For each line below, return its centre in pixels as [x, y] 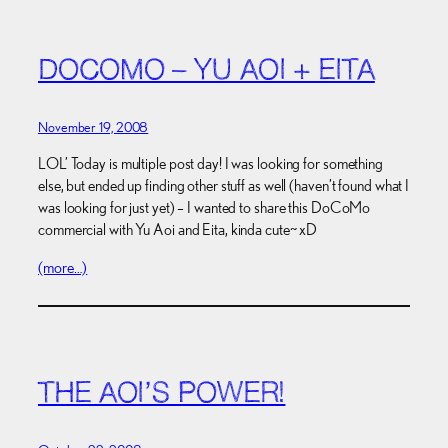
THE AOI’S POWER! [162, 395]
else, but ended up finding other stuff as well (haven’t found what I [224, 185]
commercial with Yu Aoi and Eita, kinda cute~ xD [178, 229]
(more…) [63, 268]
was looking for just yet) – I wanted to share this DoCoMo [204, 207]
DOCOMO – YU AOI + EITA [206, 71]
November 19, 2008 [93, 126]
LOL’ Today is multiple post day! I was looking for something [210, 163]
